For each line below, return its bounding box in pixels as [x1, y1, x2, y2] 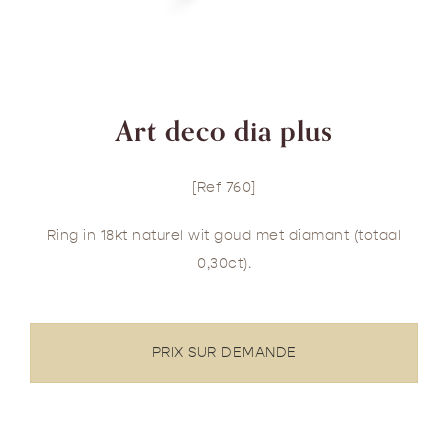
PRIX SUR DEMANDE [151, 343, 297, 361]
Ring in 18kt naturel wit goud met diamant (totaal [46, 226, 402, 244]
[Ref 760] [192, 178, 256, 196]
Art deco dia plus [115, 108, 333, 155]
